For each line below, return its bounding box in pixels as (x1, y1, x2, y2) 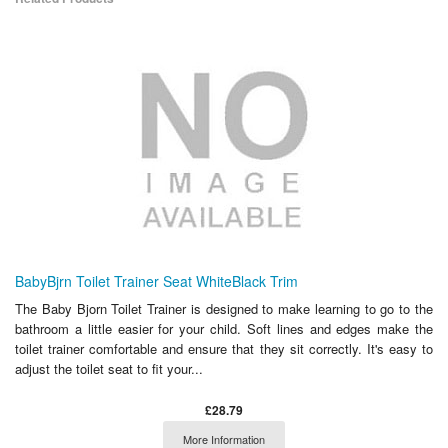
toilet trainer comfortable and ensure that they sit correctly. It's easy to (15, 338, 433, 358)
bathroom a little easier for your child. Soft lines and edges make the (15, 318, 433, 338)
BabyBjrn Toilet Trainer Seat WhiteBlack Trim (15, 270, 298, 291)
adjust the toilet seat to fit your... (15, 358, 203, 378)
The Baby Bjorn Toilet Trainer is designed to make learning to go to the (15, 298, 433, 318)
